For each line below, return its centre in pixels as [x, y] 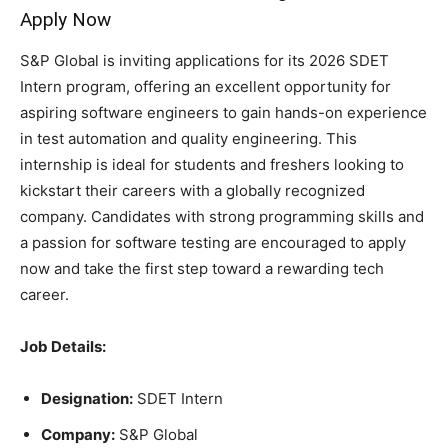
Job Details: [63, 347]
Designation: [87, 399]
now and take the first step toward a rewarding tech [202, 269]
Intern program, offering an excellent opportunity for [205, 87]
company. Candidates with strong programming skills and [222, 217]
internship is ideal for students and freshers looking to [212, 165]
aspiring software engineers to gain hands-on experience [223, 113]
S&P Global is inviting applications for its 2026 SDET [204, 61]
